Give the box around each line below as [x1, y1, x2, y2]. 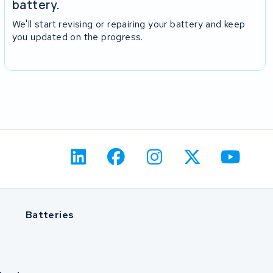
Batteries [25, 208, 74, 221]
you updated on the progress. [12, 30, 143, 43]
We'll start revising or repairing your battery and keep [12, 17, 246, 30]
